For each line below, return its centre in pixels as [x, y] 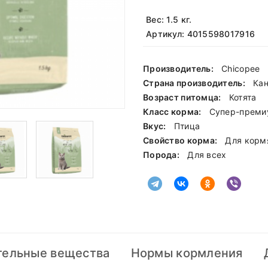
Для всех [207, 155]
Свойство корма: [181, 141]
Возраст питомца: [183, 98]
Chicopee [241, 69]
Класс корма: [173, 112]
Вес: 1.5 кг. [169, 20]
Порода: [162, 155]
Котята [243, 98]
